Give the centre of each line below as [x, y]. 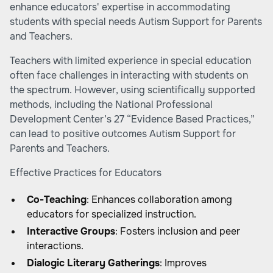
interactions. [55, 246]
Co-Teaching [57, 200]
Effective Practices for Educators [86, 173]
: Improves [183, 263]
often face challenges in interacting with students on [129, 75]
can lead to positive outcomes [80, 134]
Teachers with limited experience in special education [130, 61]
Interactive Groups [71, 231]
